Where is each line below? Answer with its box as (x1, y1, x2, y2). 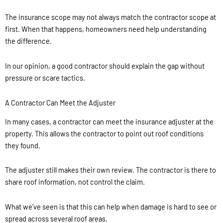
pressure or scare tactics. (5, 73, 85, 82)
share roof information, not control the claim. (5, 177, 145, 187)
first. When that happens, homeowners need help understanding (5, 24, 207, 34)
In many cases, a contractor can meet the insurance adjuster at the (5, 116, 214, 126)
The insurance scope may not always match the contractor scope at (5, 12, 216, 22)
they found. (5, 140, 40, 150)
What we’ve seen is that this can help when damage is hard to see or (5, 202, 217, 211)
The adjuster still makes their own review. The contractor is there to (5, 165, 216, 175)
